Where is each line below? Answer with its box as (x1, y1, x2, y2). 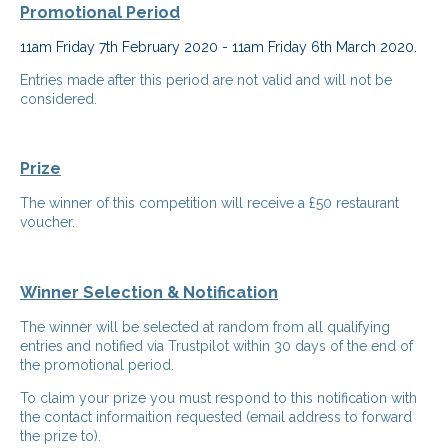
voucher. (20, 214, 75, 231)
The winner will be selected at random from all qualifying (20, 318, 390, 335)
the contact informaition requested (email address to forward (20, 408, 412, 425)
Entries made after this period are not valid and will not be (20, 71, 392, 88)
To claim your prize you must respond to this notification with (20, 389, 417, 406)
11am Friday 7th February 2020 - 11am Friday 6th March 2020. (20, 38, 417, 55)
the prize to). (20, 427, 101, 444)
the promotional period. (20, 356, 174, 373)
